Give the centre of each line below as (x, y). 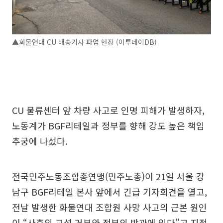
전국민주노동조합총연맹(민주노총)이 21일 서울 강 (108, 176)
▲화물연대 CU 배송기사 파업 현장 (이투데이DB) (84, 42)
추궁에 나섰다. (40, 141)
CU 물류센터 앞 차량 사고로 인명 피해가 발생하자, (108, 110)
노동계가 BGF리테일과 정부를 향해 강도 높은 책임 (108, 126)
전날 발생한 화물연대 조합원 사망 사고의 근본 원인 (110, 207)
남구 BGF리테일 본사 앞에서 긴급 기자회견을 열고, (110, 192)
